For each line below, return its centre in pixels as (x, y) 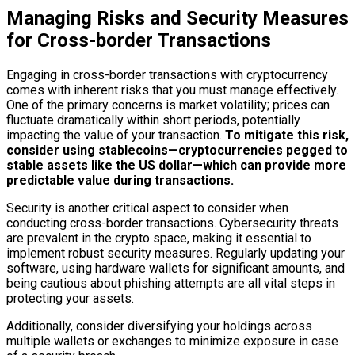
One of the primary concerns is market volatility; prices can (168, 105)
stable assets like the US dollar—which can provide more (176, 166)
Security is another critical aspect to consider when (147, 208)
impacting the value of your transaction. (114, 136)
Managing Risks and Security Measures (177, 19)
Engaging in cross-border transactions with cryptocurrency (167, 75)
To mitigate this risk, (285, 136)
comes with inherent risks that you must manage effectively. (172, 90)
